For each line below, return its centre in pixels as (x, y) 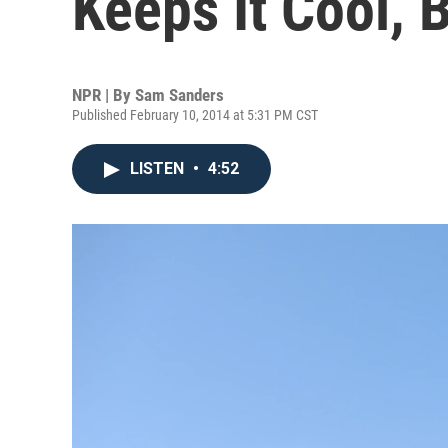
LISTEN (159, 168)
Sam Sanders (179, 95)
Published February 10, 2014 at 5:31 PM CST (195, 115)
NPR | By (103, 95)
